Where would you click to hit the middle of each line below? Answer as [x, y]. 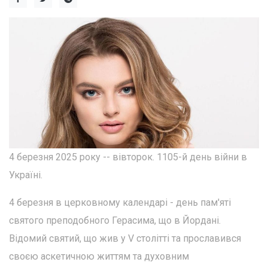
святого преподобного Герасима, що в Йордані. [115, 221]
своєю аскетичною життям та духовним [99, 257]
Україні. [26, 175]
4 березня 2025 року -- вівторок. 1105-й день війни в [128, 157]
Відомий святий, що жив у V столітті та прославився [125, 239]
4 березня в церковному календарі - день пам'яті [120, 203]
